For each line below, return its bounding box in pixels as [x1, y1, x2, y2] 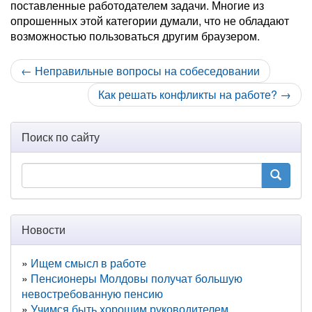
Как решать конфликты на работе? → [98, 86, 291, 102]
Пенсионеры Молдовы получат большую [31, 270, 242, 286]
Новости [22, 221, 65, 237]
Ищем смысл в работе [31, 255, 146, 271]
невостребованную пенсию [22, 286, 163, 302]
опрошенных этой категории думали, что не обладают [10, 13, 289, 29]
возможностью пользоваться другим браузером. [10, 28, 260, 44]
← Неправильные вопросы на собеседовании [21, 63, 260, 79]
